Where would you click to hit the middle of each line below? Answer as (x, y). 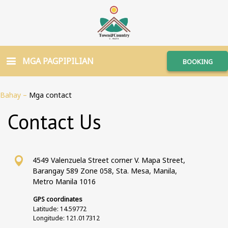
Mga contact (50, 95)
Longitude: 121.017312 (66, 218)
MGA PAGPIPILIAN (58, 61)
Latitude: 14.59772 (60, 209)
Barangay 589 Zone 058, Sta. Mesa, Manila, (105, 171)
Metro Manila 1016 (64, 181)
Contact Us (54, 122)
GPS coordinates (58, 199)
